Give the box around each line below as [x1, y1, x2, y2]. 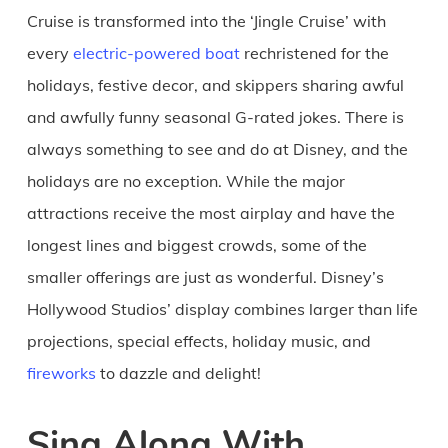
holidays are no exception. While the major [26, 170, 345, 191]
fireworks [26, 362, 96, 383]
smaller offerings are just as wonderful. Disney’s [26, 266, 384, 287]
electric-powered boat [72, 42, 240, 63]
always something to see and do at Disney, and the [26, 138, 408, 159]
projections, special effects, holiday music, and [26, 330, 371, 351]
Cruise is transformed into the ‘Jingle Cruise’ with [26, 10, 386, 31]
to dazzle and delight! [95, 362, 261, 383]
